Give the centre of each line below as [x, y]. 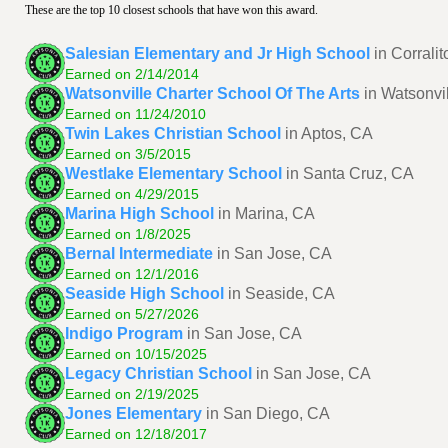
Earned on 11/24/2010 [135, 113]
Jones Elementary [133, 413]
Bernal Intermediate [139, 253]
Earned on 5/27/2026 [132, 313]
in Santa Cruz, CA [350, 173]
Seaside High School [144, 293]
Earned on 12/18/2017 [136, 433]
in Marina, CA [266, 213]
